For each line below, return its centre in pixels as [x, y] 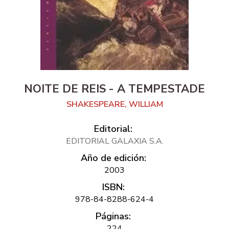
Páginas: [113, 216]
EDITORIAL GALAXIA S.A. [114, 141]
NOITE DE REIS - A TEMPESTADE [114, 89]
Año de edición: [113, 158]
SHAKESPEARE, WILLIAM [114, 105]
